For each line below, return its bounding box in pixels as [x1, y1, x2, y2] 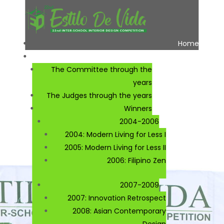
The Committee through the [51, 64, 152, 74]
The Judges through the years [46, 90, 152, 100]
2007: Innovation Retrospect [67, 192, 166, 203]
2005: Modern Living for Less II [64, 142, 166, 152]
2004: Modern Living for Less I [65, 129, 166, 139]
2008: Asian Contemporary [72, 205, 166, 216]
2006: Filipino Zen [107, 155, 166, 165]
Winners [124, 103, 152, 113]
